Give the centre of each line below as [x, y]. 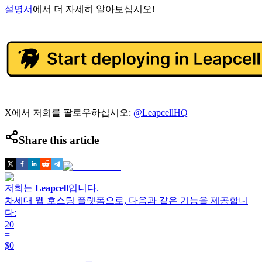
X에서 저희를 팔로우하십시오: [69, 112]
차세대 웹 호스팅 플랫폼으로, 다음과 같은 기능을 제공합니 [126, 201]
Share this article [59, 140]
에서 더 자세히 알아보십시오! [94, 9]
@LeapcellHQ [161, 112]
